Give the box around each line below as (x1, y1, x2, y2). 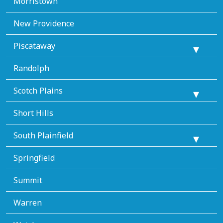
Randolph (13, 62, 49, 74)
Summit (13, 174, 42, 186)
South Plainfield (13, 129, 73, 141)
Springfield (13, 152, 55, 163)
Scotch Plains (13, 85, 63, 96)
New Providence (13, 17, 74, 29)
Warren (13, 197, 42, 208)
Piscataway (13, 40, 55, 51)
